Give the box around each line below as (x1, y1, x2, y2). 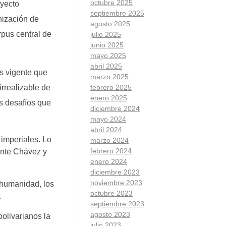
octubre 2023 (90, 189, 133, 197)
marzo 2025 (90, 72, 129, 81)
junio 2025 (90, 40, 124, 49)
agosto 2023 (90, 210, 130, 218)
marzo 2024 (90, 136, 129, 144)
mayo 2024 (90, 115, 126, 123)
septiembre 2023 (90, 199, 144, 208)
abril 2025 (90, 62, 122, 70)
